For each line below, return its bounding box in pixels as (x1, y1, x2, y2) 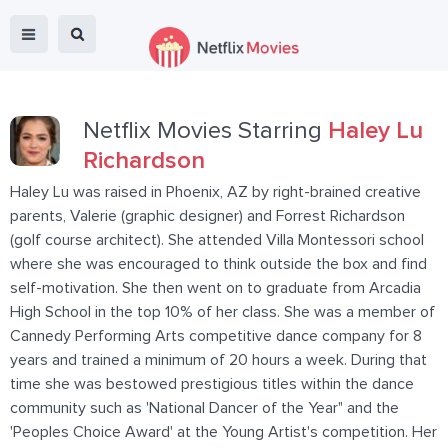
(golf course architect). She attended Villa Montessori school (10, 232, 424, 248)
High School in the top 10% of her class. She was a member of (10, 304, 435, 320)
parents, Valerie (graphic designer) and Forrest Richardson (10, 208, 405, 224)
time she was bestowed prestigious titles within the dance (10, 376, 414, 392)
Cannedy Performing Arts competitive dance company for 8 (10, 328, 422, 344)
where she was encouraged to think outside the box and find (10, 256, 427, 272)
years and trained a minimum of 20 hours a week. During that (10, 352, 427, 368)
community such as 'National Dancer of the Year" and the (10, 400, 399, 416)
